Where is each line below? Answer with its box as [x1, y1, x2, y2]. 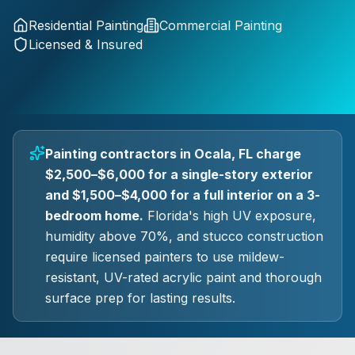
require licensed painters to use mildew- [45, 249, 284, 265]
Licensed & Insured [29, 36, 143, 52]
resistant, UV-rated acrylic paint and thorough [45, 269, 322, 285]
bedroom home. [45, 208, 143, 223]
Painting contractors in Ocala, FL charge [45, 146, 301, 162]
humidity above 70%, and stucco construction [45, 228, 323, 244]
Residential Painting [29, 17, 143, 33]
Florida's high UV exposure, [143, 208, 316, 223]
